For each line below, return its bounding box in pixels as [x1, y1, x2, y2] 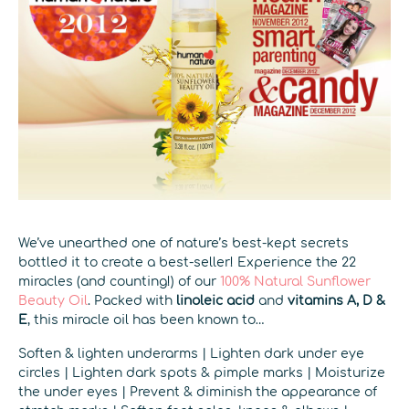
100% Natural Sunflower [220, 275, 371, 288]
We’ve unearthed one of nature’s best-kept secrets [18, 236, 349, 250]
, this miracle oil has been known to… [27, 313, 265, 327]
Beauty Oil [18, 294, 88, 308]
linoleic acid [176, 294, 255, 308]
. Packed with [88, 294, 176, 308]
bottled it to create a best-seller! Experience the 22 [18, 256, 356, 269]
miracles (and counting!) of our [18, 275, 220, 288]
